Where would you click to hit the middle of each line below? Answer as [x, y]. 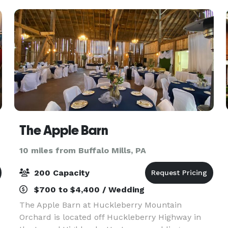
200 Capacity [60, 173]
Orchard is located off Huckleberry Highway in [110, 217]
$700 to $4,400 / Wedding [88, 190]
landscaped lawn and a [65, 9]
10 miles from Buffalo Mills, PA [82, 150]
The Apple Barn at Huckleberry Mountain [100, 205]
